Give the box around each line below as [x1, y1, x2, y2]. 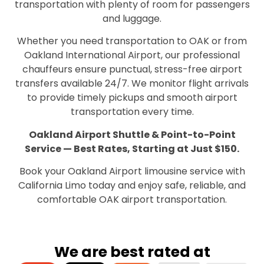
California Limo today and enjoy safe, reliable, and [18, 178, 246, 192]
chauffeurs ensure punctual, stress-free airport [22, 62, 242, 77]
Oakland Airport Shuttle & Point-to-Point [28, 127, 236, 141]
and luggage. [103, 11, 161, 25]
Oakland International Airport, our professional [24, 48, 240, 62]
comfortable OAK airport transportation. [37, 192, 227, 206]
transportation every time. [70, 105, 194, 119]
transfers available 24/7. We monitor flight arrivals [15, 77, 249, 91]
